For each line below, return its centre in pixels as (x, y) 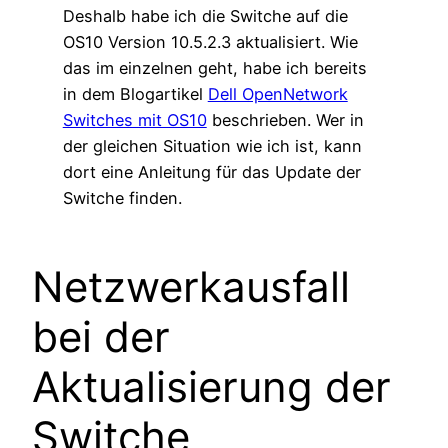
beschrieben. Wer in (285, 119)
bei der (101, 337)
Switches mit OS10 (134, 119)
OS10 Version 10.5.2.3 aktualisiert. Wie (210, 41)
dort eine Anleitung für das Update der (211, 171)
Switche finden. (122, 197)
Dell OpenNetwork (277, 93)
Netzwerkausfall (191, 287)
